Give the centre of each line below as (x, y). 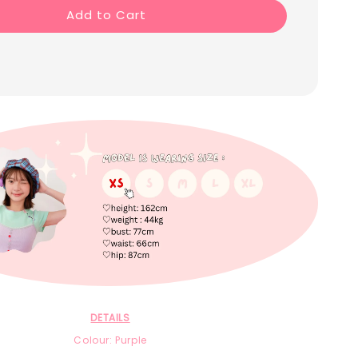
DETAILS (110, 318)
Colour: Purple (110, 340)
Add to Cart (107, 15)
